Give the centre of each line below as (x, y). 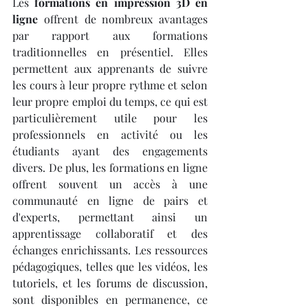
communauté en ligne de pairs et (110, 200)
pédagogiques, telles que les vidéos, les (110, 266)
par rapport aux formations (110, 35)
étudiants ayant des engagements (110, 151)
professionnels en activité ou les (110, 134)
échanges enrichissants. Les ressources (110, 250)
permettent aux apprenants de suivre (110, 68)
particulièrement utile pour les (110, 118)
